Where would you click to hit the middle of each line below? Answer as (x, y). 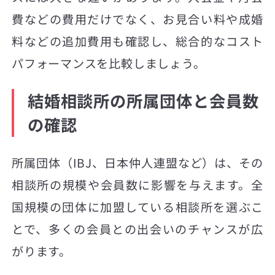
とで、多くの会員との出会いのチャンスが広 (137, 229)
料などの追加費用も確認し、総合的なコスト (137, 41)
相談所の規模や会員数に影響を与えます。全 (137, 184)
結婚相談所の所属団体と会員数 (143, 100)
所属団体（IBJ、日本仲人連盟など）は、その (137, 162)
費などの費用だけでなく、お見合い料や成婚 (137, 19)
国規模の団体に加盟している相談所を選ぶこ (137, 207)
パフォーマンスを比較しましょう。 (109, 63)
